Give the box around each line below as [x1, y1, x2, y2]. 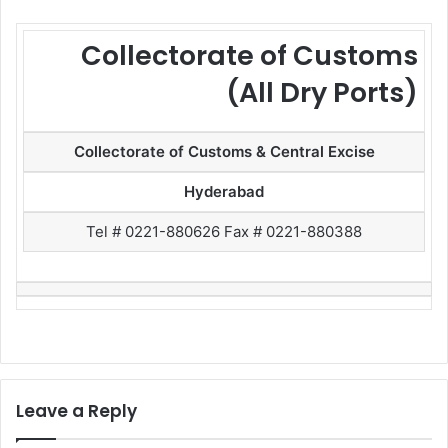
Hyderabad [184, 182, 264, 201]
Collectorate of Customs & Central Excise [73, 142, 375, 161]
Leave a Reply [16, 398, 137, 423]
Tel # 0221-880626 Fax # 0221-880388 [86, 222, 362, 241]
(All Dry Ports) [226, 74, 418, 111]
